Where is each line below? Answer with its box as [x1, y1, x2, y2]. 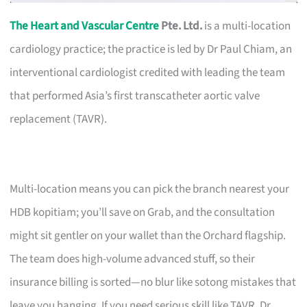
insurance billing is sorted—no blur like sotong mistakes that [10, 273, 297, 291]
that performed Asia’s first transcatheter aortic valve [10, 87, 260, 104]
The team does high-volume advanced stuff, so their [10, 250, 256, 267]
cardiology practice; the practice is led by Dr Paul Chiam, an [10, 40, 293, 58]
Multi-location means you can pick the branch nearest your [10, 180, 290, 197]
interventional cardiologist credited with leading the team [10, 64, 286, 81]
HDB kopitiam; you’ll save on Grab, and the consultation [10, 204, 275, 221]
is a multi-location [202, 17, 291, 34]
